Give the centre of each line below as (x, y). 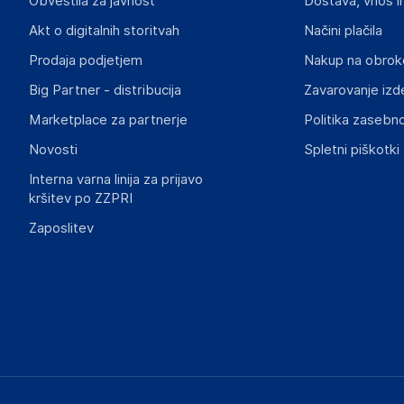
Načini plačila (343, 31)
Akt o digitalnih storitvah (104, 31)
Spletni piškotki (351, 150)
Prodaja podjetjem (86, 60)
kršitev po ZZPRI (81, 198)
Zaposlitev (61, 228)
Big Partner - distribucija (105, 90)
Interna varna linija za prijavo (116, 179)
